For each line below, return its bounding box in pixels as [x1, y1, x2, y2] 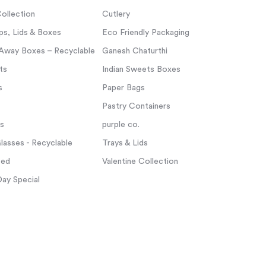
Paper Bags [102, 84, 145, 92]
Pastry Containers [102, 102, 170, 110]
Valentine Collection [102, 157, 178, 166]
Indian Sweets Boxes [102, 65, 180, 74]
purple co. [102, 121, 140, 129]
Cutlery [102, 10, 130, 18]
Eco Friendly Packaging [102, 28, 189, 37]
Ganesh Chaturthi [102, 47, 167, 55]
